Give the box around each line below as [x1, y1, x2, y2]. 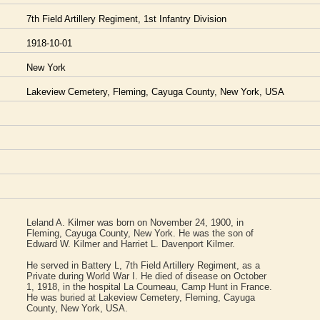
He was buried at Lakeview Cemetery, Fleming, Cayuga [26, 291, 255, 303]
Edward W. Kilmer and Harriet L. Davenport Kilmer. [26, 238, 235, 249]
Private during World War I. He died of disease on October [26, 270, 266, 281]
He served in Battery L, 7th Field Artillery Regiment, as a [26, 259, 260, 271]
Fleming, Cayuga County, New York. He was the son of [26, 227, 254, 239]
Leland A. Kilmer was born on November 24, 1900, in [26, 216, 244, 228]
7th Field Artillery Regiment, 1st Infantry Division [26, 14, 226, 25]
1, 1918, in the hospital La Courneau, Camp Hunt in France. [26, 281, 272, 292]
